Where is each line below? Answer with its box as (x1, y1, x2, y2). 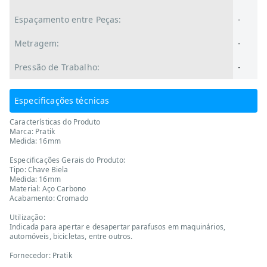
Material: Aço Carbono (10, 184, 86, 194)
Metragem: (14, 38, 60, 49)
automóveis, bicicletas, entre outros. (10, 231, 133, 241)
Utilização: (10, 212, 45, 222)
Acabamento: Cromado (10, 193, 88, 203)
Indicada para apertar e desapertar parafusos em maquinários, (10, 222, 225, 232)
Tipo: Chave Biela (10, 164, 69, 175)
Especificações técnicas (14, 95, 110, 106)
